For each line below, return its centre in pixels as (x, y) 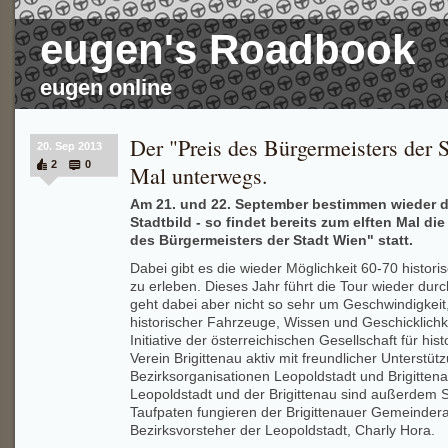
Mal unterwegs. (199, 175)
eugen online (106, 87)
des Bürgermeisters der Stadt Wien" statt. (271, 240)
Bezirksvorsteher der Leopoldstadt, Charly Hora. (282, 430)
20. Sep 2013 (69, 146)
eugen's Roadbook (227, 49)
